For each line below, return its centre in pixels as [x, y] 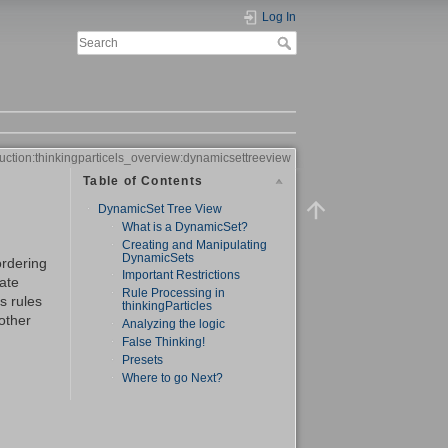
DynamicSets [160, 257]
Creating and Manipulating [195, 244]
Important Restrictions [183, 275]
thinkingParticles [167, 306]
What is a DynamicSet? [185, 226]
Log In [279, 17]
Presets [143, 359]
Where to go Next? [173, 377]
